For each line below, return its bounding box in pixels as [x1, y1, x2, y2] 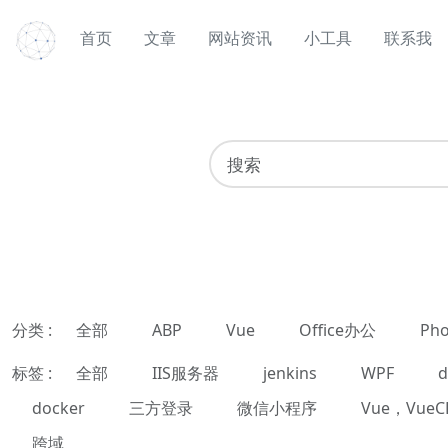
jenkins [263, 361, 317, 384]
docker [32, 396, 85, 419]
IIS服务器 [152, 361, 219, 384]
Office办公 [299, 318, 376, 341]
